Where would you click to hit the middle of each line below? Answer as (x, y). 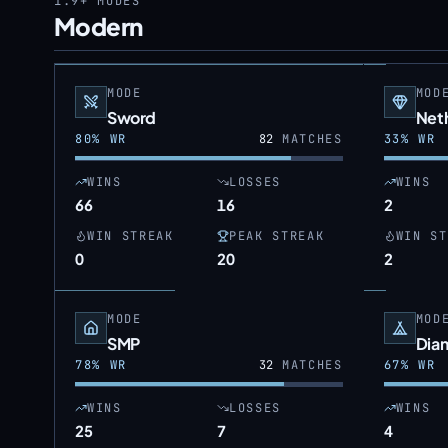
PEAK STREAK (276, 236)
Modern (98, 26)
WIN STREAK (130, 236)
